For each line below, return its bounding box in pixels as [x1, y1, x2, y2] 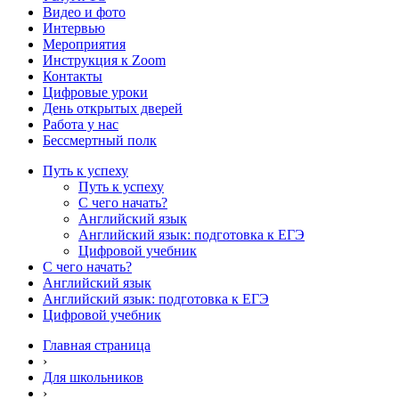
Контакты [43, 68, 102, 84]
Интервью [43, 20, 105, 36]
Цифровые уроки [43, 84, 148, 100]
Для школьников [43, 369, 143, 385]
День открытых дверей [43, 100, 183, 116]
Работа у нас [43, 116, 118, 132]
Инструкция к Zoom [43, 52, 166, 68]
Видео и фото [43, 4, 126, 20]
